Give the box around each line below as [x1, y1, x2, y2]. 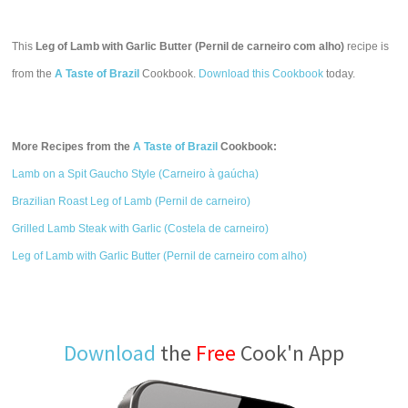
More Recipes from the [12, 140, 134, 153]
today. [323, 67, 356, 80]
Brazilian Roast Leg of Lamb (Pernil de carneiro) [12, 195, 251, 208]
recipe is [344, 40, 390, 53]
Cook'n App [236, 339, 344, 367]
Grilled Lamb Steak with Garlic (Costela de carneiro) [12, 222, 270, 235]
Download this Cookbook [199, 67, 324, 80]
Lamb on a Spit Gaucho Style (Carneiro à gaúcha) [12, 168, 260, 180]
